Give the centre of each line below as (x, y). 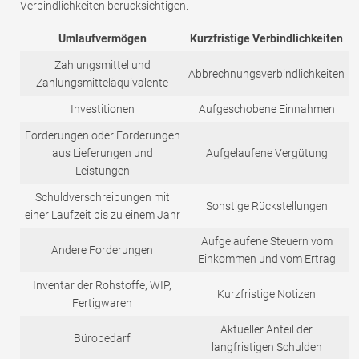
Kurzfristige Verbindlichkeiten (266, 39)
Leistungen (102, 171)
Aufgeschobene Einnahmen (266, 109)
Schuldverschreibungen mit (102, 198)
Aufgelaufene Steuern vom (266, 242)
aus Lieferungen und (102, 153)
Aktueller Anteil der (266, 330)
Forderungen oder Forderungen (102, 136)
